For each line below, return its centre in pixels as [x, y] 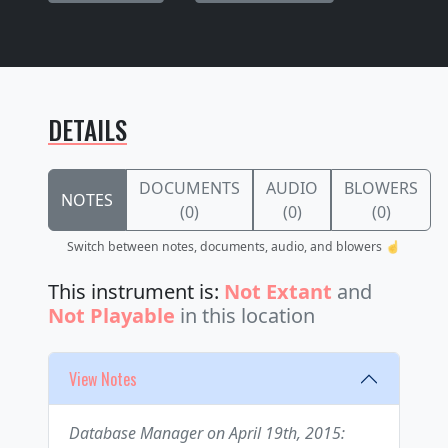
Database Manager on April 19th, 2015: [207, 433]
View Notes [103, 378]
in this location [247, 316]
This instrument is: [136, 292]
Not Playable [111, 316]
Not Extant [278, 292]
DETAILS [87, 130]
